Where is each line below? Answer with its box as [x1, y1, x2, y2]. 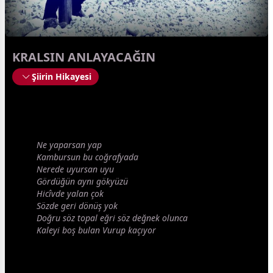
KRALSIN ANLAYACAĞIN [12, 49, 155, 66]
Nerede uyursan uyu [37, 163, 114, 175]
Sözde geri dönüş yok [37, 200, 118, 212]
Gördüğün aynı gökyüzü [37, 175, 128, 188]
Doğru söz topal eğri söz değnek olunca [37, 212, 188, 224]
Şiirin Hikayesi [32, 71, 91, 83]
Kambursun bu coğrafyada [37, 151, 138, 163]
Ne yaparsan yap [37, 139, 102, 151]
